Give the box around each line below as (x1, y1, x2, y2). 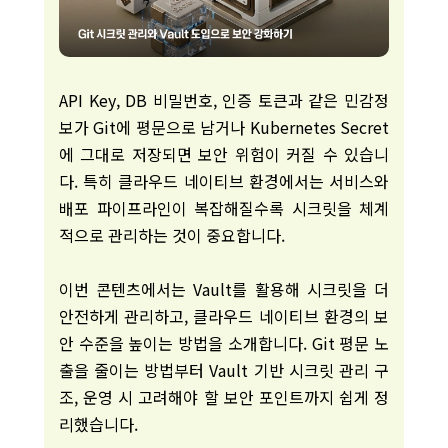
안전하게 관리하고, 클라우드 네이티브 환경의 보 (59, 304, 389, 328)
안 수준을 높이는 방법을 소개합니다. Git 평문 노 (59, 331, 389, 355)
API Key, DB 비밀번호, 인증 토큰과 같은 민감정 (59, 88, 389, 112)
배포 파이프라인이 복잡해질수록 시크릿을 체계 (59, 196, 389, 220)
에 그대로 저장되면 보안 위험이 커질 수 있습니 (59, 142, 389, 166)
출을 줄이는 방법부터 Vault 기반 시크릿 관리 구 (59, 358, 389, 382)
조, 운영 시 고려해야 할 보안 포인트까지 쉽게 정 (59, 385, 389, 409)
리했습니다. (59, 412, 138, 436)
